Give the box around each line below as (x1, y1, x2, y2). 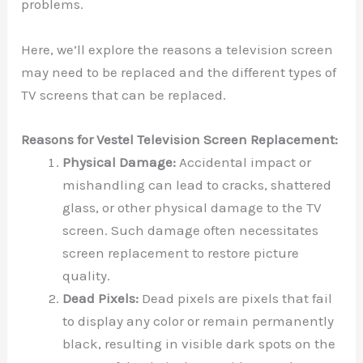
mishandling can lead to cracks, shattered (62, 176, 332, 193)
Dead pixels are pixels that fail (139, 289, 333, 306)
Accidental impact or (176, 153, 312, 170)
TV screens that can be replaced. (21, 86, 227, 103)
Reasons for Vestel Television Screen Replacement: (21, 130, 339, 147)
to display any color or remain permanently (62, 312, 335, 329)
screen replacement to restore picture (62, 244, 300, 261)
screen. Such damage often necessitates (62, 221, 319, 238)
